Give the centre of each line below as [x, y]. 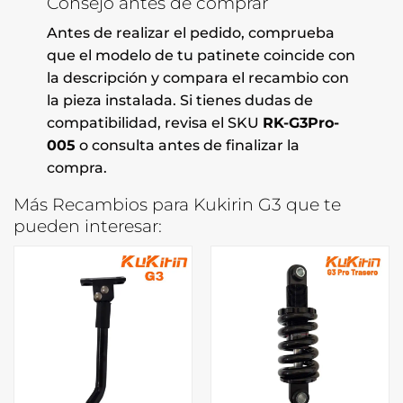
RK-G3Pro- [300, 123]
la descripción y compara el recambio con [197, 78]
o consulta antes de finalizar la [187, 146]
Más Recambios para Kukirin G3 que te [177, 205]
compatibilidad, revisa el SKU [154, 123]
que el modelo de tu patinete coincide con [201, 56]
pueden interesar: [88, 226]
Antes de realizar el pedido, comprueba [190, 33]
